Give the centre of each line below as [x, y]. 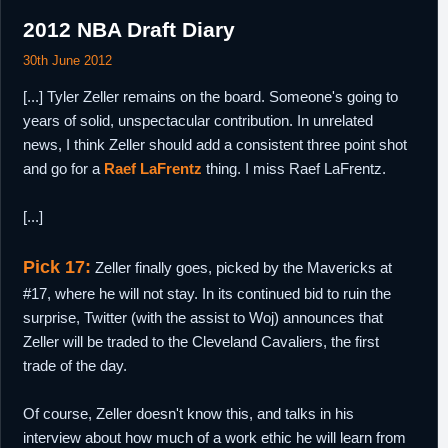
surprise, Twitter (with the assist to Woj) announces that [203, 317]
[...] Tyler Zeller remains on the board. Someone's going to [210, 96]
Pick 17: [57, 267]
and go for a [63, 168]
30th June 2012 [67, 60]
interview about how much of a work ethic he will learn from [214, 437]
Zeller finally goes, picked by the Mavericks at [241, 267]
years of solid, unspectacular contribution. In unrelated [198, 120]
